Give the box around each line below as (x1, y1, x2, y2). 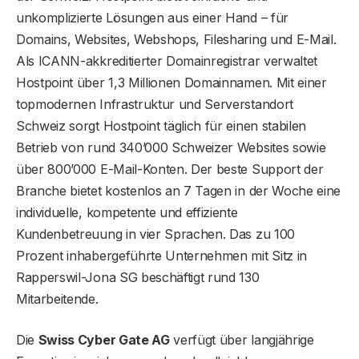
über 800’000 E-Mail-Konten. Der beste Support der (16, 160, 324, 177)
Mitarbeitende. (16, 290, 99, 307)
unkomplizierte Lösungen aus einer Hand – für (16, 9, 288, 26)
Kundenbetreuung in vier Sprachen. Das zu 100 (16, 225, 295, 242)
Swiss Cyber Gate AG (38, 331, 170, 348)
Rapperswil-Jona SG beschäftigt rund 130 (16, 268, 260, 285)
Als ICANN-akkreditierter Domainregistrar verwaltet (16, 52, 317, 69)
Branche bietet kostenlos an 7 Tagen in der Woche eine (16, 182, 341, 199)
